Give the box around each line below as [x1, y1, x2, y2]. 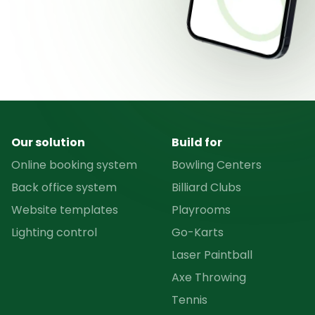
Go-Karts [172, 224, 224, 241]
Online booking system [11, 157, 137, 174]
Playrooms [172, 202, 231, 219]
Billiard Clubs [172, 179, 241, 196]
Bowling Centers [172, 157, 262, 174]
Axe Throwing [172, 269, 246, 286]
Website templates [11, 202, 118, 219]
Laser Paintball [172, 247, 252, 264]
